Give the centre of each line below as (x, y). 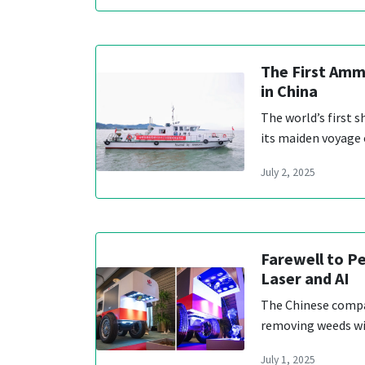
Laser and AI (305, 278)
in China (289, 90)
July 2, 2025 (288, 172)
